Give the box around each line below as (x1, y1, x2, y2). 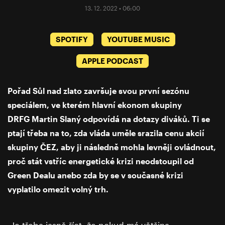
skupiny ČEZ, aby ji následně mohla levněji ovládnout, (8, 142, 216, 152)
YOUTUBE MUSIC (106, 35, 170, 44)
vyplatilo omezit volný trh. (8, 184, 110, 194)
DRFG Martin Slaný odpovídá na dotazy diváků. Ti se (8, 114, 210, 124)
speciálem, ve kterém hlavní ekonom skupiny (8, 100, 182, 110)
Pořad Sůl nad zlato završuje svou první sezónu (8, 86, 189, 96)
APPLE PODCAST (82, 56, 143, 66)
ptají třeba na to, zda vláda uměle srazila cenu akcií (8, 128, 204, 138)
